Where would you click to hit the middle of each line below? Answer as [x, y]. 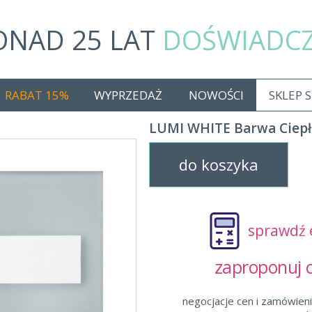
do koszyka [219, 164]
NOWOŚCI [216, 95]
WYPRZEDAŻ [128, 95]
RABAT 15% [37, 95]
